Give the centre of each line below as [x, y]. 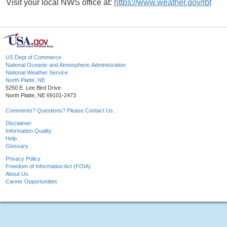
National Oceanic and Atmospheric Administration [66, 65]
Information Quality [29, 131]
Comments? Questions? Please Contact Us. [60, 111]
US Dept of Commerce [33, 58]
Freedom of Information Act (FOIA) [48, 166]
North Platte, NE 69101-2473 [41, 96]
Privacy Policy [23, 159]
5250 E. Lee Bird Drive [33, 88]
